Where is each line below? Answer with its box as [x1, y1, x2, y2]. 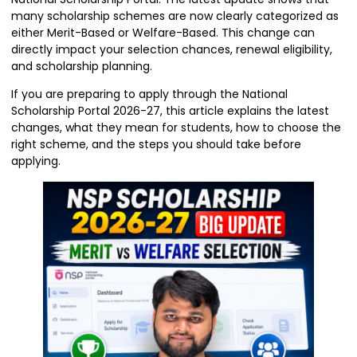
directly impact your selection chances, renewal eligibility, [11, 41, 332, 58]
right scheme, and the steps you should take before [11, 136, 301, 153]
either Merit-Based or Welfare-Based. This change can [11, 25, 315, 41]
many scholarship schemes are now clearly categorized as [11, 8, 339, 25]
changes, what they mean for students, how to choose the [11, 120, 341, 136]
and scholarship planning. [11, 58, 152, 75]
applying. [11, 153, 61, 170]
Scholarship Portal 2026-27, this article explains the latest [11, 103, 329, 120]
